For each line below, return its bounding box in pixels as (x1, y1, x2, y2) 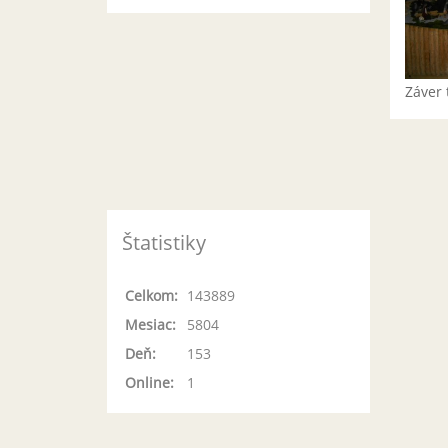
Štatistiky (122, 229, 206, 256)
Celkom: (125, 286, 178, 305)
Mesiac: (125, 315, 176, 334)
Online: (125, 373, 174, 392)
